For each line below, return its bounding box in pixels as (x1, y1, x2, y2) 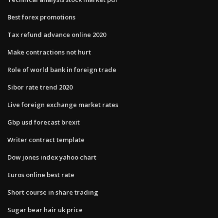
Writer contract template (7, 135, 85, 144)
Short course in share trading (7, 187, 98, 197)
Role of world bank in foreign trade (7, 65, 116, 74)
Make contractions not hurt (7, 47, 91, 56)
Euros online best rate (7, 170, 74, 179)
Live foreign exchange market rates (7, 100, 118, 109)
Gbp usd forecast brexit (7, 117, 80, 127)
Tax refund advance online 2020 (7, 30, 106, 39)
